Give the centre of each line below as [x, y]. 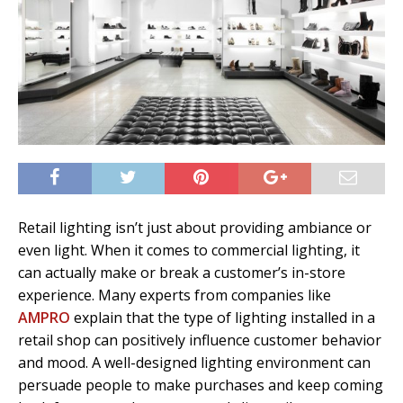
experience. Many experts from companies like [175, 296]
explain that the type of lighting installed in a [223, 318]
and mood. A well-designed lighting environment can [194, 363]
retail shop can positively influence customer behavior [200, 340]
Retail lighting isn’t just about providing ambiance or [195, 228]
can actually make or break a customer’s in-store [182, 273]
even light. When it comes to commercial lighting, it [189, 251]
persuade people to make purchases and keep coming [201, 385]
